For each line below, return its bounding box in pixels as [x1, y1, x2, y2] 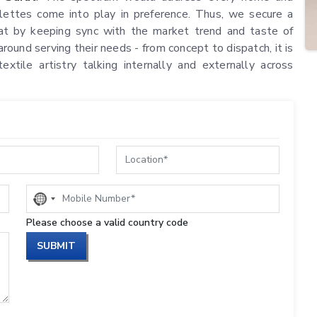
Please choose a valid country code [26, 216, 189, 230]
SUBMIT [37, 239, 76, 253]
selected [40, 219, 79, 233]
